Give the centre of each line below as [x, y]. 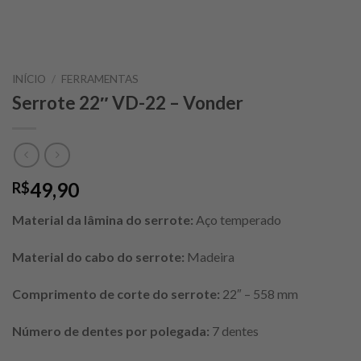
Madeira [211, 257]
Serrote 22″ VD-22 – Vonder [128, 102]
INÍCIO [29, 79]
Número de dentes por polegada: [112, 330]
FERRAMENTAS [100, 79]
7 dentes [235, 330]
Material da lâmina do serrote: [104, 220]
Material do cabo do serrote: [100, 257]
